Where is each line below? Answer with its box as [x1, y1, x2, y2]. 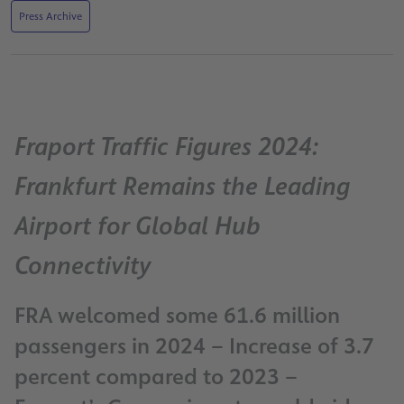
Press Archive [19, 9, 82, 24]
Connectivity [14, 249, 151, 283]
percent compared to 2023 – [14, 363, 298, 392]
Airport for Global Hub [14, 209, 261, 243]
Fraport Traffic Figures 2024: [14, 130, 318, 164]
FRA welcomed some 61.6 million [14, 301, 340, 331]
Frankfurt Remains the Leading [14, 170, 350, 204]
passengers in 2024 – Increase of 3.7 [14, 332, 374, 362]
